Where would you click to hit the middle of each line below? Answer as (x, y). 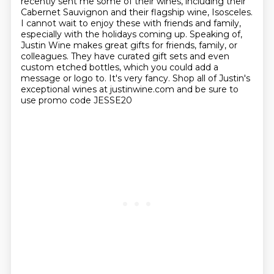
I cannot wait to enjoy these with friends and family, (131, 23)
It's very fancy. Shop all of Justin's (179, 78)
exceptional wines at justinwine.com (98, 89)
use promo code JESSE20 (76, 100)
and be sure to (207, 89)
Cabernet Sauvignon (65, 12)
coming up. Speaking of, (190, 34)
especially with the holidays (80, 34)
